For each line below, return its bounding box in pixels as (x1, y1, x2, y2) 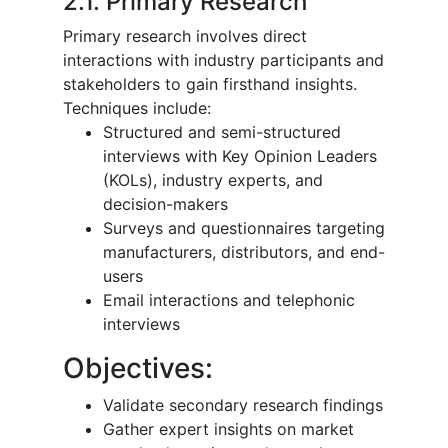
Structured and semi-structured (103, 121, 341, 142)
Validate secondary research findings (103, 394, 383, 415)
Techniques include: (63, 97, 211, 118)
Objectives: (63, 350, 213, 385)
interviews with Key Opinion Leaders (103, 145, 377, 166)
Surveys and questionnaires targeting (103, 217, 385, 238)
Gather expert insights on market (103, 418, 354, 439)
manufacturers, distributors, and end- (103, 241, 385, 262)
